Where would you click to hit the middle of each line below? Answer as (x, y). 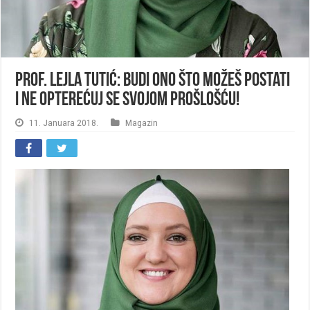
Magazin (142, 122)
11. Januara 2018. (64, 122)
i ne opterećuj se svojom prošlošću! (128, 100)
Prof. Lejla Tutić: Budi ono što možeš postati (153, 81)
